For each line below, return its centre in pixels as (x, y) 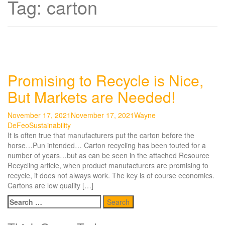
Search (19, 200)
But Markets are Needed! (91, 97)
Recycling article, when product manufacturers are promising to (108, 165)
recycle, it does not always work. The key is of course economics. (111, 175)
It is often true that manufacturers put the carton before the (101, 135)
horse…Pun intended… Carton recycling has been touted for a (107, 145)
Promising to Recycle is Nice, (105, 80)
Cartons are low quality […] (50, 185)
